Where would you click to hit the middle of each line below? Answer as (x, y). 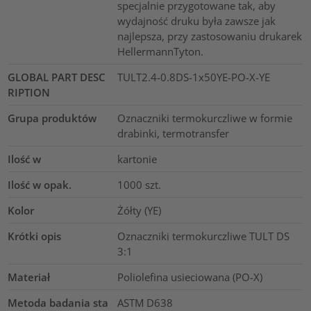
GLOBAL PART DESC (57, 77)
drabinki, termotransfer (173, 133)
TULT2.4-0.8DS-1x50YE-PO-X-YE (193, 77)
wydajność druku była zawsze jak (196, 20)
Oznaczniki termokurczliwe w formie (204, 118)
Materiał (29, 277)
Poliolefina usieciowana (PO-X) (190, 277)
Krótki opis (35, 236)
